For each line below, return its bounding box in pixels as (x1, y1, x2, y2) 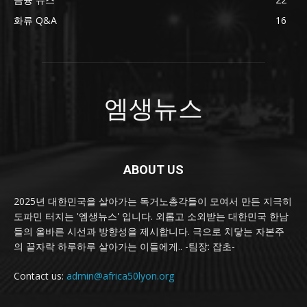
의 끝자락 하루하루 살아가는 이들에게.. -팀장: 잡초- (14, 240, 235, 254)
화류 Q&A (14, 14, 57, 27)
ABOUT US (123, 162, 184, 177)
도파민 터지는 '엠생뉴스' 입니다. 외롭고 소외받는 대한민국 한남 (14, 210, 288, 223)
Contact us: (14, 269, 66, 283)
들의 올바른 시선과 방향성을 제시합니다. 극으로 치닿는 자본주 (14, 225, 284, 238)
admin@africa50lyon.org (66, 269, 174, 283)
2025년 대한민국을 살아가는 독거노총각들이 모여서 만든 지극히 (14, 195, 292, 208)
